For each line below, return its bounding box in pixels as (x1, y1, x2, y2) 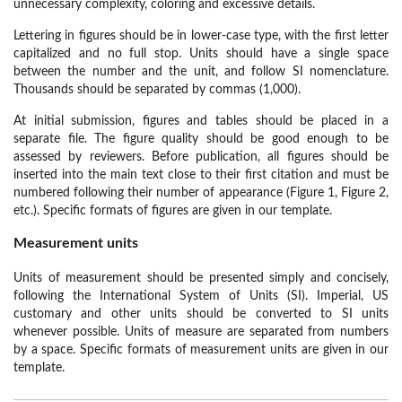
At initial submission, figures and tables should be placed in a (13, 115, 389, 128)
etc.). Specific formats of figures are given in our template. (13, 205, 332, 218)
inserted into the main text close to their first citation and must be (13, 169, 389, 182)
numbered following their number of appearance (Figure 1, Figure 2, (13, 187, 389, 200)
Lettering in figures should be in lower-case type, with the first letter (13, 30, 389, 43)
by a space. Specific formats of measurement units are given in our (13, 344, 389, 357)
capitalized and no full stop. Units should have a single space (13, 48, 389, 61)
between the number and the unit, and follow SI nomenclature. (13, 66, 389, 79)
